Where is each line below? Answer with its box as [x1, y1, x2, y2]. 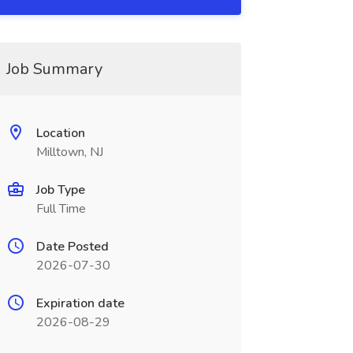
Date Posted [35, 238, 109, 255]
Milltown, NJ [35, 143, 103, 161]
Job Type [35, 181, 85, 199]
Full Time [35, 200, 86, 217]
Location [35, 124, 85, 142]
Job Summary [6, 58, 102, 80]
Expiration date [35, 295, 124, 312]
